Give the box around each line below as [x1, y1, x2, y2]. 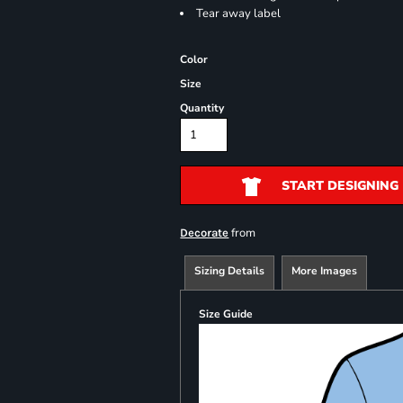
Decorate [180, 226, 229, 239]
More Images [291, 264, 358, 278]
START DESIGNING [281, 177, 399, 195]
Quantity [180, 101, 225, 115]
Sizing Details [194, 264, 265, 278]
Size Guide [199, 307, 254, 321]
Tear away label [196, 5, 282, 22]
